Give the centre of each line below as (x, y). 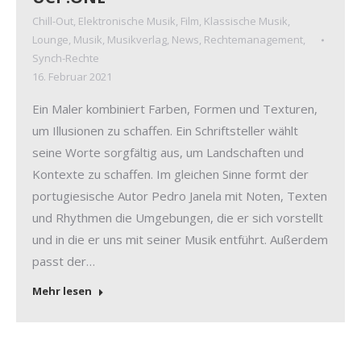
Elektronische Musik (127, 21)
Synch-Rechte (66, 58)
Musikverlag (137, 40)
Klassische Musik (246, 21)
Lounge (50, 40)
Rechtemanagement (253, 40)
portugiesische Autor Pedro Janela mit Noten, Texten (180, 196)
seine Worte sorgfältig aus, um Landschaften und (168, 153)
